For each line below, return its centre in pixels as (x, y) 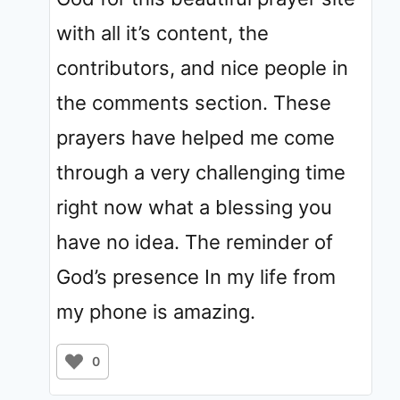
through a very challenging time (201, 172)
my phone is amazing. (156, 311)
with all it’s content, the (162, 33)
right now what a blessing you (194, 207)
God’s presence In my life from (196, 276)
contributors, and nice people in (202, 67)
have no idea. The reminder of (195, 242)
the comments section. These (194, 102)
